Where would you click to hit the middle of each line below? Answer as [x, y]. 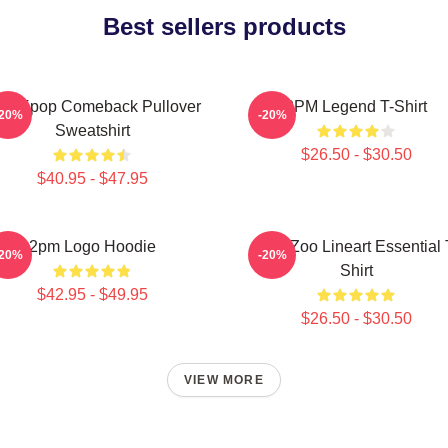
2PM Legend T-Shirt [356, 106]
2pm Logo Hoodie [92, 246]
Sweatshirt [92, 130]
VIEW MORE [224, 380]
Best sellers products [224, 26]
